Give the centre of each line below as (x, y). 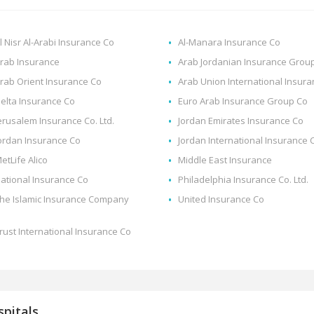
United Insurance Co (221, 199)
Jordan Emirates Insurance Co (240, 121)
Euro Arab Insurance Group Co (243, 101)
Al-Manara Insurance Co (229, 42)
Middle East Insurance (225, 160)
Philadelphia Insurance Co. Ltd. (243, 180)
